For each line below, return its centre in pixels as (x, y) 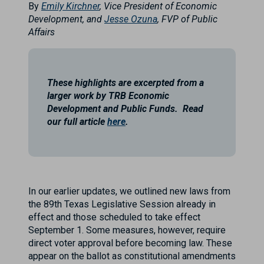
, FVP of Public (187, 19)
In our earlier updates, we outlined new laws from (129, 191)
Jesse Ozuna (131, 19)
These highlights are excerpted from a (126, 83)
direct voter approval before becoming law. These (130, 243)
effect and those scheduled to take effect (114, 217)
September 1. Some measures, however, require (127, 230)
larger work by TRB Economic (108, 96)
